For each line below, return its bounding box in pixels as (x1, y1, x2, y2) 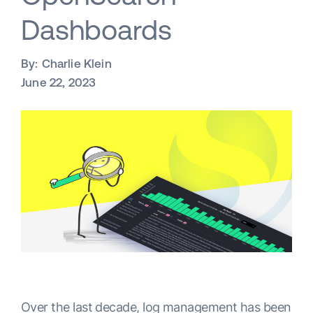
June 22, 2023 (21, 75, 96, 89)
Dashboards (21, 14, 172, 45)
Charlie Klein (41, 57, 112, 71)
